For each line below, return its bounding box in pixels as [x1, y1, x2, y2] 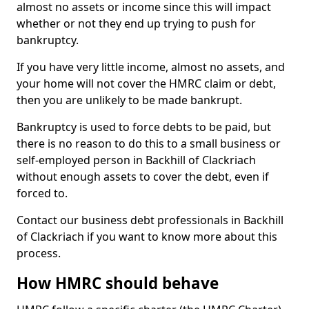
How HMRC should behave [17, 272, 219, 294]
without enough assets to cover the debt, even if [17, 169, 269, 184]
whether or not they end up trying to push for [17, 16, 256, 31]
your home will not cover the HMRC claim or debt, [17, 76, 276, 91]
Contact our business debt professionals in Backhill [17, 212, 283, 228]
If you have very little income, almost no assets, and [17, 59, 285, 74]
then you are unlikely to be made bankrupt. [17, 92, 242, 108]
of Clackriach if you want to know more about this [17, 229, 277, 244]
